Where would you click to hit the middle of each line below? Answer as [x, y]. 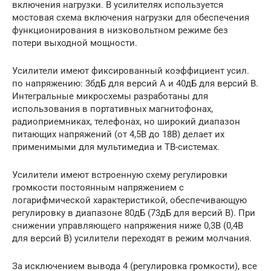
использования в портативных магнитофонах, [113, 109]
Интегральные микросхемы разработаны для [110, 96]
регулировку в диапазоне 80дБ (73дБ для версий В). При [134, 213]
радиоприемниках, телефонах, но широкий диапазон [126, 122]
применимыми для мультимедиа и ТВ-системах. [116, 147]
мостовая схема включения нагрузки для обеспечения [131, 18]
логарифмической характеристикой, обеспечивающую [129, 201]
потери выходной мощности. [75, 43]
